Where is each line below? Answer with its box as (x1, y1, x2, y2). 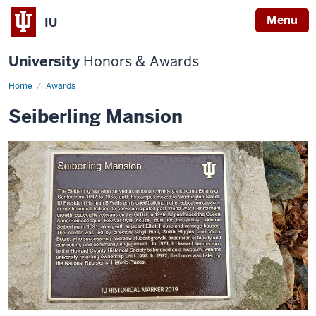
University (8, 52, 83, 71)
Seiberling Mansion (8, 104, 183, 128)
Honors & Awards (83, 52, 199, 71)
